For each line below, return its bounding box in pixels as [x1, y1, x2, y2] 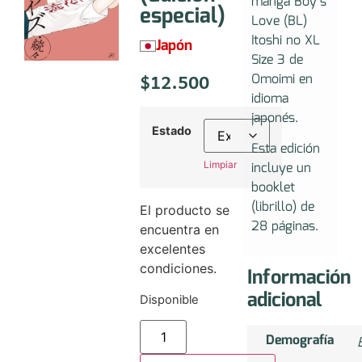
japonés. [251, 107, 299, 128]
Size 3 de [251, 49, 304, 70]
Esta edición [251, 138, 321, 159]
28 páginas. [251, 216, 319, 237]
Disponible [140, 292, 200, 307]
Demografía [266, 330, 335, 351]
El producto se [140, 201, 230, 218]
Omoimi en [251, 69, 314, 90]
